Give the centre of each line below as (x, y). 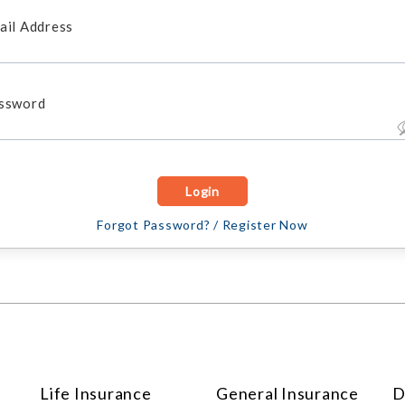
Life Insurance (96, 393)
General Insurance (287, 393)
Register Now (265, 225)
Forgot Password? (154, 225)
